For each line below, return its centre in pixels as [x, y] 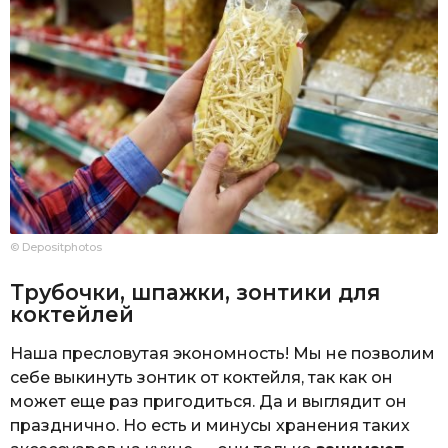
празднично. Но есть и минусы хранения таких [210, 426]
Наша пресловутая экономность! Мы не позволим [222, 354]
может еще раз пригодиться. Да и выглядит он [208, 402]
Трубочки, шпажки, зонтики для [195, 292]
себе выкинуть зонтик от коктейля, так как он [201, 378]
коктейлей [72, 314]
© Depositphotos [56, 246]
